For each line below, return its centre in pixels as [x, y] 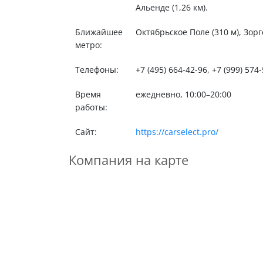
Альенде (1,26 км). [171, 7]
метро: [88, 45]
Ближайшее [99, 32]
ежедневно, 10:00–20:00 [183, 94]
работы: [91, 107]
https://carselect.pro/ [177, 132]
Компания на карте [129, 160]
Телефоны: [97, 70]
